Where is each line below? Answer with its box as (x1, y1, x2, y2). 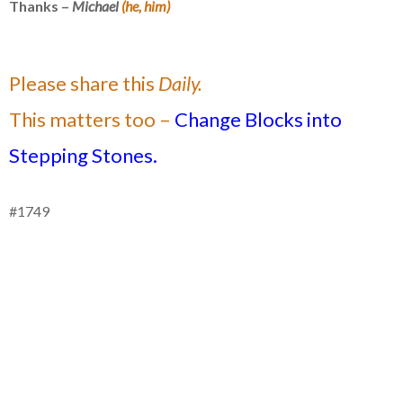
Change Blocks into (175, 107, 342, 132)
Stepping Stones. (9, 143, 157, 168)
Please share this (9, 71, 158, 96)
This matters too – (9, 107, 175, 132)
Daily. (158, 71, 202, 96)
